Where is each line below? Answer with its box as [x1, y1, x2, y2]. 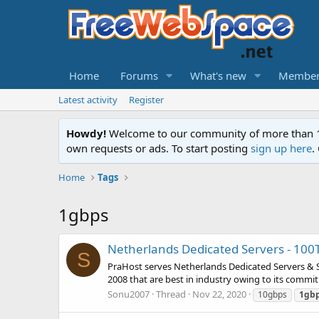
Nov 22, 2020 [192, 287, 246, 300]
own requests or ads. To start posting [66, 141, 251, 155]
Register [129, 93, 164, 106]
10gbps [258, 288, 287, 300]
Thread [156, 287, 186, 300]
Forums [120, 68, 158, 83]
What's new [189, 68, 246, 83]
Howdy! [66, 126, 106, 140]
